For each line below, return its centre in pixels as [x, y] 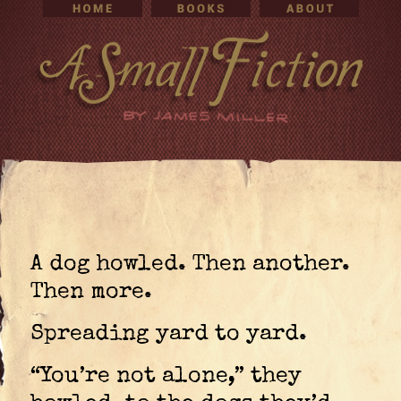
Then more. [91, 292]
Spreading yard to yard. [169, 334]
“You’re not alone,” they [166, 376]
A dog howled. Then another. [190, 264]
